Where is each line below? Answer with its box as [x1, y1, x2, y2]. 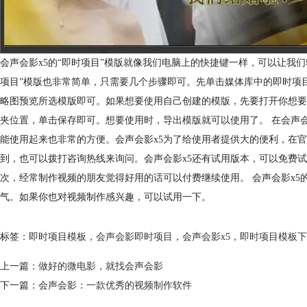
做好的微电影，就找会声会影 [38, 261, 163, 272]
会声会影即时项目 [96, 232, 173, 243]
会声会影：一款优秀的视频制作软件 [38, 280, 192, 291]
